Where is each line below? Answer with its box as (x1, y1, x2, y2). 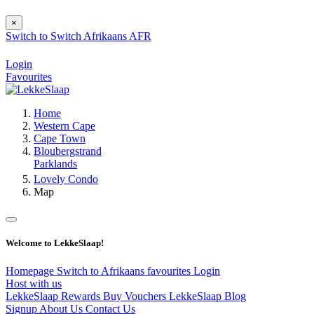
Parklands (34, 158, 77, 170)
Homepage (6, 264, 57, 277)
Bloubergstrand (34, 145, 102, 158)
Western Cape (34, 120, 95, 132)
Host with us (6, 277, 62, 289)
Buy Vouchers (103, 289, 169, 302)
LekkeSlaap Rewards (6, 289, 103, 302)
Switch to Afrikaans (57, 264, 147, 277)
